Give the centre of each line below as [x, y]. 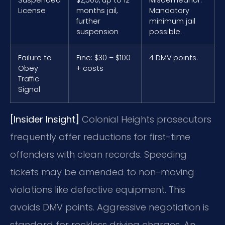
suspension [97, 31]
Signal [29, 89]
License [32, 10]
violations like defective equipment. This [98, 189]
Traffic [29, 79]
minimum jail [172, 21]
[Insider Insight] [45, 119]
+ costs [90, 68]
